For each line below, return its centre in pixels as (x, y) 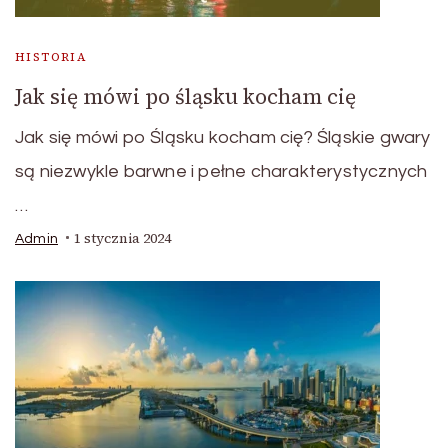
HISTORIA (51, 56)
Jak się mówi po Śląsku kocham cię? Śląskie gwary (223, 137)
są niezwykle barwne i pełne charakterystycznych (221, 171)
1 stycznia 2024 (122, 238)
